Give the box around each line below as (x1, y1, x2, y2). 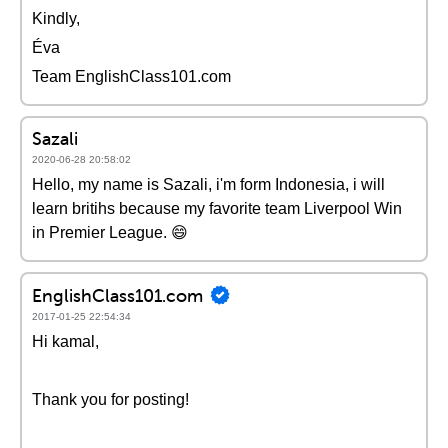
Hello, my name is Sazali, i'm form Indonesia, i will (32, 176, 385, 193)
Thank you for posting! (32, 391, 189, 408)
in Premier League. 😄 (32, 224, 188, 241)
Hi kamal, (32, 333, 99, 350)
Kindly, (32, 10, 80, 27)
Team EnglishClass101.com (32, 68, 231, 85)
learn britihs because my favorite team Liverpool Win (32, 200, 402, 217)
